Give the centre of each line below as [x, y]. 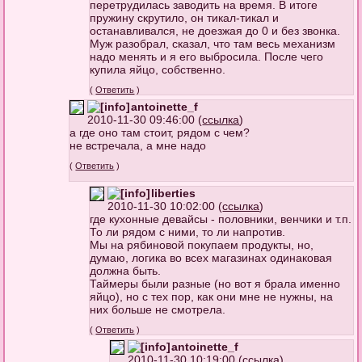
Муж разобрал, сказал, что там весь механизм [213, 43]
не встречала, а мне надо [138, 145]
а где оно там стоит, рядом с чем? [160, 132]
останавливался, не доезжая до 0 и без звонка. [215, 30]
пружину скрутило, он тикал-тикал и [185, 17]
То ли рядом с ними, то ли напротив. [188, 232]
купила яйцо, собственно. [158, 69]
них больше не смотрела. [158, 309]
